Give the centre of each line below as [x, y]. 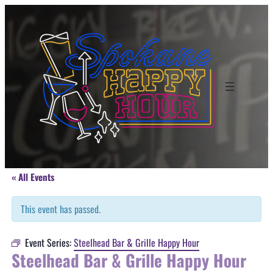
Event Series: [49, 243]
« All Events [33, 177]
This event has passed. [60, 209]
